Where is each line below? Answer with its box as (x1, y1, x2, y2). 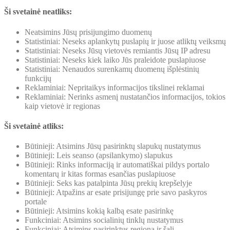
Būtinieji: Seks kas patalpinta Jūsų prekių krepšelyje (25, 179, 192, 188)
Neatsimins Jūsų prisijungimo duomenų (25, 27, 152, 36)
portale (25, 197, 47, 206)
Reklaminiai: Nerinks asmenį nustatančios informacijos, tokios (25, 92, 225, 101)
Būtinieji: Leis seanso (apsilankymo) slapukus (25, 151, 172, 160)
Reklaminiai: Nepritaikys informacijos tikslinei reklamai (25, 83, 204, 92)
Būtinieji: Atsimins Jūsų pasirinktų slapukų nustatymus (25, 142, 201, 151)
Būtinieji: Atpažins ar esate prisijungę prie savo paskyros (25, 188, 207, 197)
